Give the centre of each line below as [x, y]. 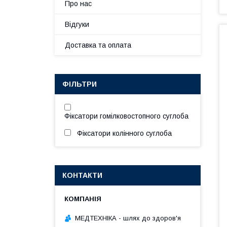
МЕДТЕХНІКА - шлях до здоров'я [128, 218]
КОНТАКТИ [82, 175]
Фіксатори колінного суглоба [124, 133]
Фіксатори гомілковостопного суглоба [126, 116]
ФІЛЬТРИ [80, 84]
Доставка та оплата [98, 45]
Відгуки [77, 24]
